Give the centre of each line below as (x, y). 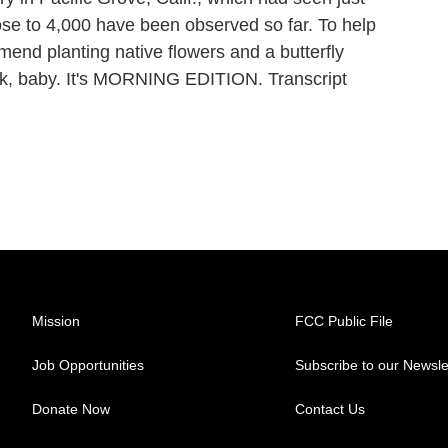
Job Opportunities (88, 365)
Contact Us (330, 409)
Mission (56, 321)
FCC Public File (344, 321)
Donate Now (71, 409)
